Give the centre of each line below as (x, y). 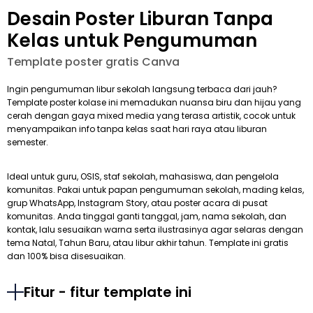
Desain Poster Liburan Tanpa (140, 19)
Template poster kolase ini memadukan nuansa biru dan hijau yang (154, 103)
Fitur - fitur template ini (108, 292)
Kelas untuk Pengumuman (132, 41)
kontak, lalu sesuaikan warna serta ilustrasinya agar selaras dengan (155, 230)
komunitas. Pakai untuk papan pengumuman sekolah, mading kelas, (155, 190)
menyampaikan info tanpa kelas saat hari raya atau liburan (137, 129)
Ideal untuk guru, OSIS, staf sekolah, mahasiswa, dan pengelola (143, 177)
